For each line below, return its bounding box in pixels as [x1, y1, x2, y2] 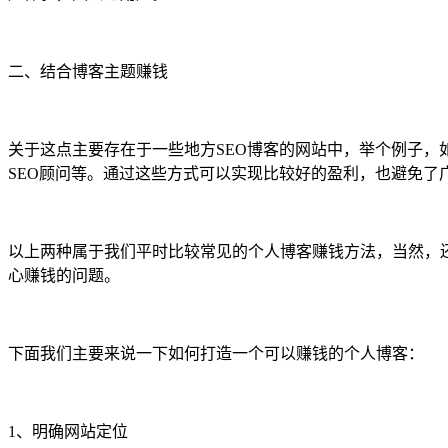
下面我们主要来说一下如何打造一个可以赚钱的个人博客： [8, 344, 424, 362]
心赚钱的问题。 [8, 266, 120, 284]
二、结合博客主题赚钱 [8, 62, 168, 80]
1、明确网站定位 [8, 422, 128, 440]
